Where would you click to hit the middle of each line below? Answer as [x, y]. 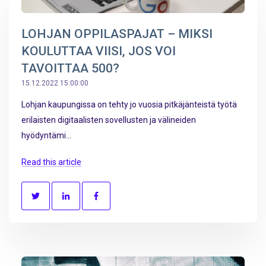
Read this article [51, 162]
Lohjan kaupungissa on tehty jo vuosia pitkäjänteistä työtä [129, 104]
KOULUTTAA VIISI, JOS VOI [99, 51]
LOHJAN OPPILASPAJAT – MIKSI [117, 34]
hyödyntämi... [46, 135]
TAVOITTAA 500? [70, 68]
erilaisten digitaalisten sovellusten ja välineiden [109, 120]
